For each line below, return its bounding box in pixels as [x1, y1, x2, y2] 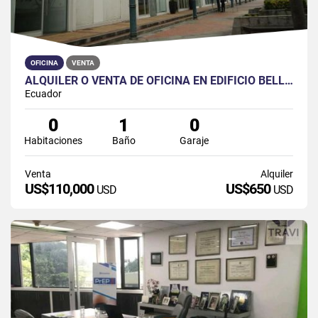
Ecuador [25, 87, 62, 99]
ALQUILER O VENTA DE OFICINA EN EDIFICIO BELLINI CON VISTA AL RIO [285, 73, 293, 87]
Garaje [180, 134, 209, 146]
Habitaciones [23, 134, 82, 146]
